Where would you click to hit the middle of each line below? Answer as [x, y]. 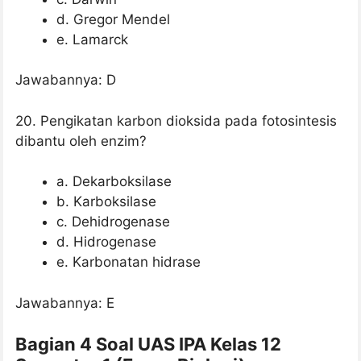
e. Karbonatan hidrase [129, 262]
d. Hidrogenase [106, 242]
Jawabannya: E [65, 303]
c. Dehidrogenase [113, 222]
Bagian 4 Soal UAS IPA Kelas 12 [148, 344]
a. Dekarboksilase [114, 182]
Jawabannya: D [66, 80]
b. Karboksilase [106, 202]
